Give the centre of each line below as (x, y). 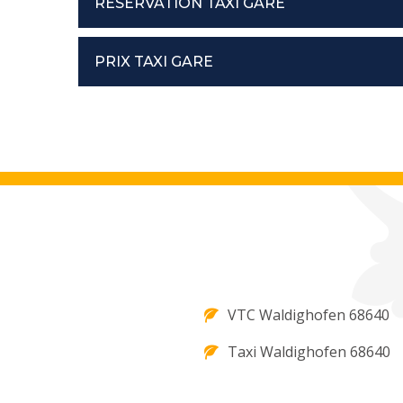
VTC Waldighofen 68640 (309, 315)
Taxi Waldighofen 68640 (309, 352)
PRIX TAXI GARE (154, 62)
